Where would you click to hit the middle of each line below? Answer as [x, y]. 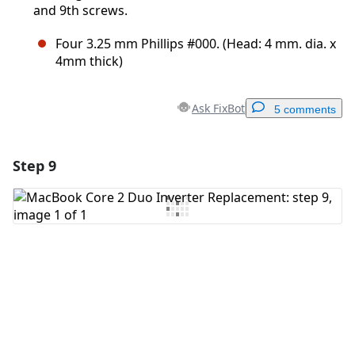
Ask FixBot [218, 109]
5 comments [305, 110]
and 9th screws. [80, 11]
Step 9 [34, 166]
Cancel [210, 272]
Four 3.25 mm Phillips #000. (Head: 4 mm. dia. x [196, 44]
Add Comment [82, 206]
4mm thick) [89, 61]
